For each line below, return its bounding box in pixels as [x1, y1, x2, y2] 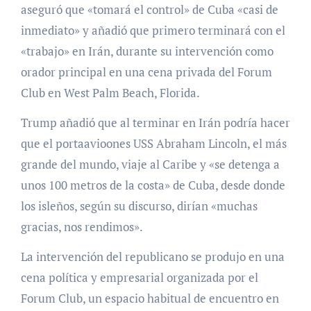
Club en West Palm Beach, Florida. [20, 84, 200, 101]
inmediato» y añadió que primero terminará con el [20, 22, 285, 38]
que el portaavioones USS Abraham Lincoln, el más [20, 135, 287, 151]
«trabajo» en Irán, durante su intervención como [20, 42, 274, 59]
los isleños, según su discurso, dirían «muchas [20, 197, 258, 214]
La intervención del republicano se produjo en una [20, 248, 285, 264]
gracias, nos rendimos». [20, 218, 143, 235]
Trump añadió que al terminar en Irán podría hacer [20, 114, 290, 131]
